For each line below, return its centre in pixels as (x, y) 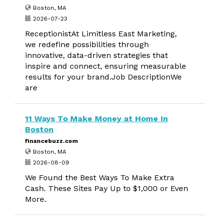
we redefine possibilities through (87, 44)
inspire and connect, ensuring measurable (106, 66)
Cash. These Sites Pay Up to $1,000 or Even (107, 188)
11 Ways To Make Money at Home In (96, 119)
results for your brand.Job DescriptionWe (103, 77)
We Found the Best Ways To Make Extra (100, 178)
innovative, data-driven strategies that (96, 55)
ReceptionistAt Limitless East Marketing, (101, 34)
